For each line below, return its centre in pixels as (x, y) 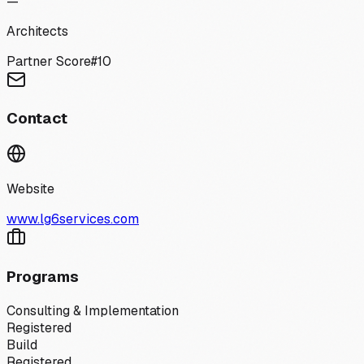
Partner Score (49, 61)
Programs (43, 276)
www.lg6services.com (73, 219)
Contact (37, 119)
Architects (37, 31)
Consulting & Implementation (93, 310)
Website (30, 189)
